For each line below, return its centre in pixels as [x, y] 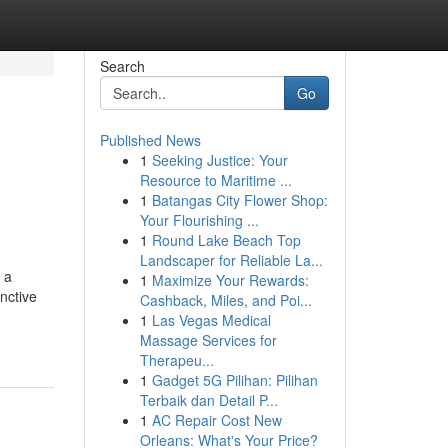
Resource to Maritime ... [215, 180]
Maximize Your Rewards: [230, 280]
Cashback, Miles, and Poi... [225, 300]
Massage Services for [208, 340]
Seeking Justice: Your [219, 160]
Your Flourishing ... [199, 220]
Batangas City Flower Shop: [239, 200]
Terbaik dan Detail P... [208, 400]
